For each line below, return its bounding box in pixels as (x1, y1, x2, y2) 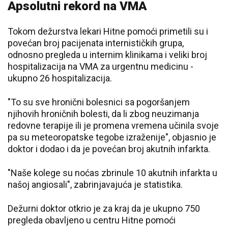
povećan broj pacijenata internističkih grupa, (8, 38, 184, 48)
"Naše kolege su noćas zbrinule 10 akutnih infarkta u (8, 167, 217, 178)
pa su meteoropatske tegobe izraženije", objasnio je (8, 132, 216, 142)
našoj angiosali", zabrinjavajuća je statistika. (8, 179, 183, 190)
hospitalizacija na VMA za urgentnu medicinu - (8, 61, 193, 72)
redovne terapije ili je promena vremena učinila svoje (8, 120, 219, 131)
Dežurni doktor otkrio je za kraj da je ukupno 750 (8, 203, 200, 214)
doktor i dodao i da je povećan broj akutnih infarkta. (8, 144, 210, 154)
